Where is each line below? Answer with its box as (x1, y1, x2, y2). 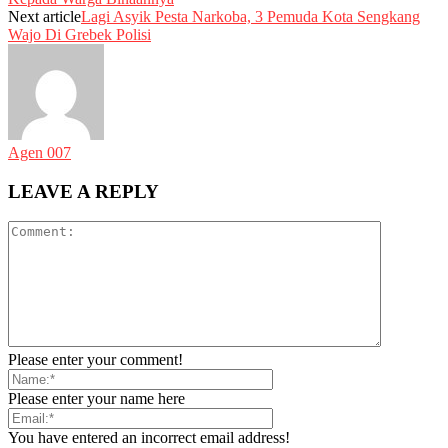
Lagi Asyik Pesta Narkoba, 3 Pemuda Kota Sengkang (81, 7, 420, 25)
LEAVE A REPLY (8, 180, 159, 202)
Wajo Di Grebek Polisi (8, 25, 151, 43)
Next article (8, 7, 81, 25)
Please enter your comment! (8, 351, 183, 369)
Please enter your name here (8, 390, 185, 408)
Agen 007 (8, 143, 71, 161)
